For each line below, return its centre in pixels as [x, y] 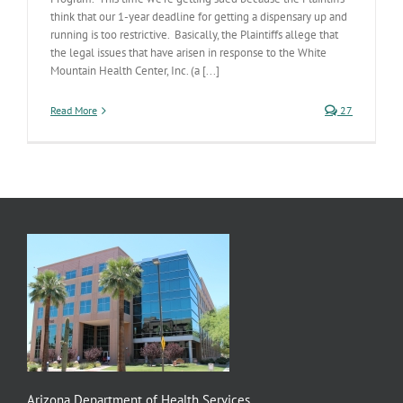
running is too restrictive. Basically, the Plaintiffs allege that [194, 35]
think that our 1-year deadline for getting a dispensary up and [199, 17]
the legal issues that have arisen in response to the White [188, 53]
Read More [74, 110]
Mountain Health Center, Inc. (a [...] [135, 71]
